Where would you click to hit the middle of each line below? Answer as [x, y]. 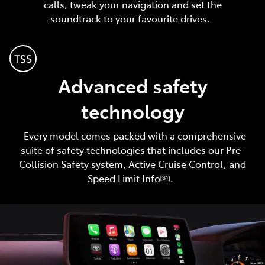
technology [132, 110]
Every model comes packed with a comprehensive [132, 135]
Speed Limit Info [124, 178]
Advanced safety [132, 85]
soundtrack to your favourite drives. [132, 18]
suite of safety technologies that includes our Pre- [132, 149]
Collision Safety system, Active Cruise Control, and [132, 164]
